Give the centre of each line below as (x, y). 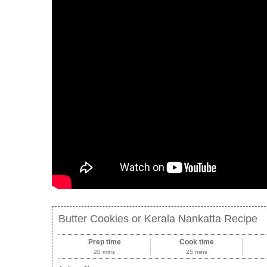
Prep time (104, 242)
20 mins (105, 252)
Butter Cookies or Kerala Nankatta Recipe (158, 219)
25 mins (196, 252)
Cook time (196, 242)
